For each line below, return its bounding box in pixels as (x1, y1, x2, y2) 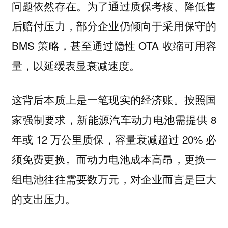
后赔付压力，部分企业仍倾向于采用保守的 (11, 18, 217, 34)
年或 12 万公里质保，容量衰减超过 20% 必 (11, 131, 217, 147)
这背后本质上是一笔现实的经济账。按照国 (11, 91, 217, 107)
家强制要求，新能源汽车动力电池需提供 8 (11, 111, 217, 127)
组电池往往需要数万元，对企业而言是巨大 (11, 170, 217, 186)
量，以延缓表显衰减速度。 (11, 58, 140, 73)
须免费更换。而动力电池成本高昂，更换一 (11, 151, 217, 166)
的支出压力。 (11, 190, 76, 206)
